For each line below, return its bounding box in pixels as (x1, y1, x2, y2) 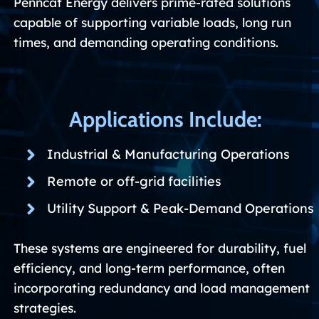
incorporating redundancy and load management (14, 279, 310, 296)
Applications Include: (68, 105, 262, 132)
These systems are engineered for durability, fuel (14, 239, 306, 256)
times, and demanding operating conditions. (14, 33, 278, 50)
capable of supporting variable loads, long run (14, 14, 291, 30)
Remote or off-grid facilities (47, 173, 221, 190)
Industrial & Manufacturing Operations (47, 146, 290, 163)
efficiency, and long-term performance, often (14, 259, 285, 276)
